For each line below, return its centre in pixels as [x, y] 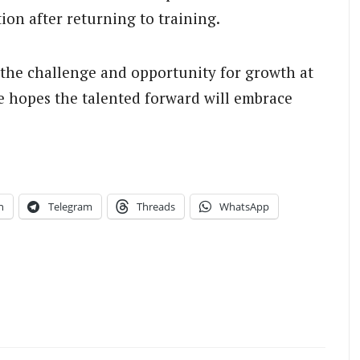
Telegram [70, 206]
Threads [156, 206]
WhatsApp [244, 206]
